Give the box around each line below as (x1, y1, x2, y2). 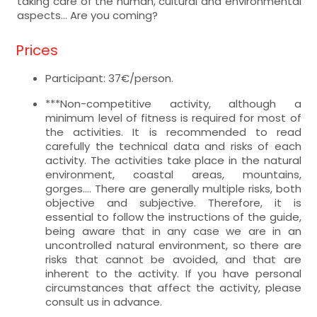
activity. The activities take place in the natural (45, 152, 301, 168)
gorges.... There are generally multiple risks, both (45, 180, 301, 196)
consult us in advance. (45, 294, 163, 309)
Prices (16, 40, 59, 60)
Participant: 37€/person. (45, 70, 174, 86)
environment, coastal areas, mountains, (45, 166, 301, 182)
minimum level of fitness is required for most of (45, 110, 301, 125)
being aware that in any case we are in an (45, 223, 301, 238)
